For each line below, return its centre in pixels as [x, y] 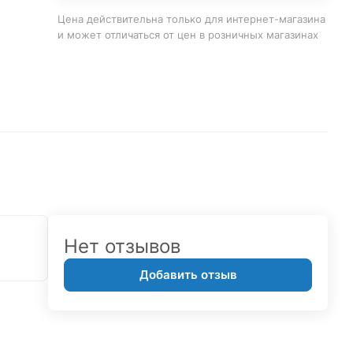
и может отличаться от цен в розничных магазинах [188, 34]
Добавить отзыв [188, 275]
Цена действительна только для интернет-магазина [191, 19]
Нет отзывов [122, 246]
